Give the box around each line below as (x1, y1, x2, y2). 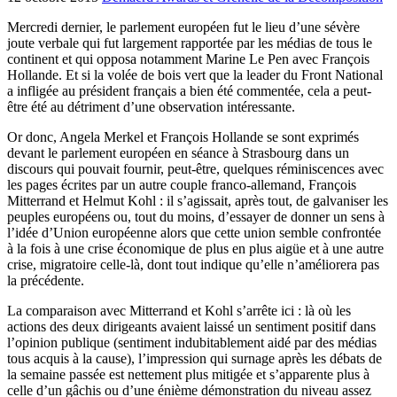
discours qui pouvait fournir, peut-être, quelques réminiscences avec (7, 160, 384, 176)
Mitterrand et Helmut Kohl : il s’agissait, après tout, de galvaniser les (7, 192, 388, 208)
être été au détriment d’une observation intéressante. (7, 98, 295, 114)
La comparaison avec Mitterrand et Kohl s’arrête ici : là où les (7, 302, 351, 318)
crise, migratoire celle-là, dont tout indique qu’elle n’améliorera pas (7, 256, 379, 272)
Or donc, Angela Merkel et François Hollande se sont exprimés (7, 128, 359, 144)
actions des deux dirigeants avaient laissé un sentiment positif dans (7, 318, 376, 334)
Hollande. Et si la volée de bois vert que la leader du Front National (7, 66, 383, 82)
